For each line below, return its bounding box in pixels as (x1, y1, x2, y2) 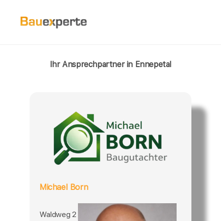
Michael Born (39, 182, 88, 192)
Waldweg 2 (39, 209, 76, 219)
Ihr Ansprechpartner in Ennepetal (49, 59, 172, 69)
